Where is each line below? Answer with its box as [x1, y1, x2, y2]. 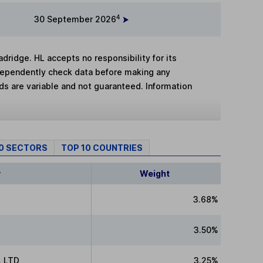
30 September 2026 [34, 14, 116, 24]
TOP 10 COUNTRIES [61, 142, 143, 153]
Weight [140, 168, 170, 179]
